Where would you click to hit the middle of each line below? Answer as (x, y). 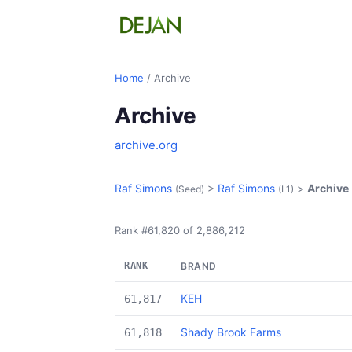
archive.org (146, 145)
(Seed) (190, 189)
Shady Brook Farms (231, 332)
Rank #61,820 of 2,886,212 (180, 230)
